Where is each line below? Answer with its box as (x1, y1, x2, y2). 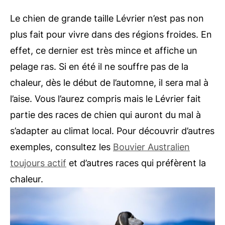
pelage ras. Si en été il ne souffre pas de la (10, 61, 188, 72)
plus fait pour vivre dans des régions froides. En (10, 29, 212, 40)
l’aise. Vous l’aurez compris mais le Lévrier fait (10, 93, 201, 104)
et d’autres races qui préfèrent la (66, 157, 206, 168)
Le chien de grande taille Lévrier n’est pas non (10, 13, 204, 24)
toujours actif (10, 157, 66, 168)
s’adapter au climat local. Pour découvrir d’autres (10, 125, 214, 136)
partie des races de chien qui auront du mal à (10, 109, 201, 120)
